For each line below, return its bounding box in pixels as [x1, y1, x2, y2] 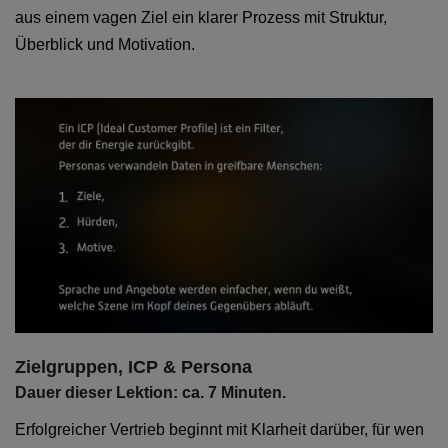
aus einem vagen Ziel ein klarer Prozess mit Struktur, [15, 9, 387, 26]
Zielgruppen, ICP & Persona [15, 357, 252, 378]
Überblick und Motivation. [15, 36, 195, 53]
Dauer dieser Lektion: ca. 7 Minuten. [15, 384, 286, 402]
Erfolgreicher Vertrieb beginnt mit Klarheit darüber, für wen [15, 421, 424, 439]
